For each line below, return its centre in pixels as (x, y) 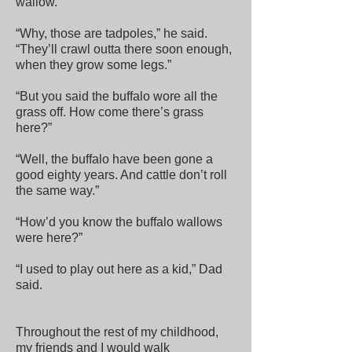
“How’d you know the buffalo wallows (119, 222)
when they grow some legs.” (93, 65)
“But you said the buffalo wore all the (117, 96)
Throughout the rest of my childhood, (117, 332)
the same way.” (57, 191)
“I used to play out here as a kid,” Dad (119, 269)
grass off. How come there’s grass (110, 112)
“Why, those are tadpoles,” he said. (112, 33)
